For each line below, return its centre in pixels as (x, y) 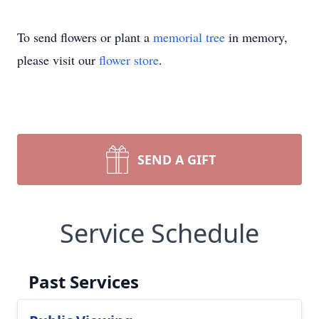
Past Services (84, 282)
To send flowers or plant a (85, 37)
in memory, (256, 37)
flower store (129, 60)
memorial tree (189, 37)
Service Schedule (159, 233)
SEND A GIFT (177, 159)
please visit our (58, 60)
